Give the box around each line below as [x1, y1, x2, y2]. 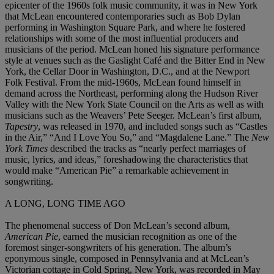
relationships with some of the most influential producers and [5, 33, 239, 44]
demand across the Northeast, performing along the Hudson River [5, 88, 258, 99]
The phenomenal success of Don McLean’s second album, [5, 220, 230, 231]
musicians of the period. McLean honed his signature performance [5, 44, 259, 55]
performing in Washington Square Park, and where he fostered [5, 22, 245, 33]
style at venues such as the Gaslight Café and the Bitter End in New [5, 55, 265, 66]
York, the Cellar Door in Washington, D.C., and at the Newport [5, 66, 250, 77]
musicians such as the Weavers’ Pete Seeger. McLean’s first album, [5, 110, 262, 121]
